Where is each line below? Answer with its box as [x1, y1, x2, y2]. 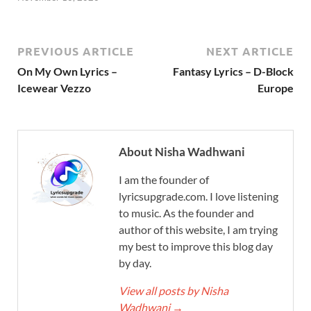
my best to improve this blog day [119, 239, 273, 253]
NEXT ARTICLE [206, 43, 294, 58]
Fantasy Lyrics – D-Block [173, 64, 294, 78]
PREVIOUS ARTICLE [17, 43, 134, 58]
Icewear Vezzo [17, 81, 91, 94]
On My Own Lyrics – [17, 64, 117, 78]
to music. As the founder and [119, 205, 254, 219]
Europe [258, 81, 294, 94]
